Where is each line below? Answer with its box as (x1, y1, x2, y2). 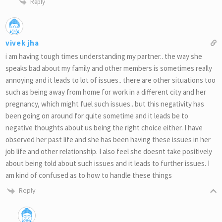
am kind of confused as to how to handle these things (5, 170, 172, 180)
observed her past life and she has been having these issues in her (5, 135, 211, 145)
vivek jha (5, 38, 39, 48)
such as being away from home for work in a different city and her (5, 87, 206, 97)
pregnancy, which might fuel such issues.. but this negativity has (5, 99, 204, 109)
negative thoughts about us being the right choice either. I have (5, 123, 203, 133)
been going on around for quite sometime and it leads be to (5, 111, 188, 121)
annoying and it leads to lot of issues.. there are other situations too (5, 75, 216, 85)
